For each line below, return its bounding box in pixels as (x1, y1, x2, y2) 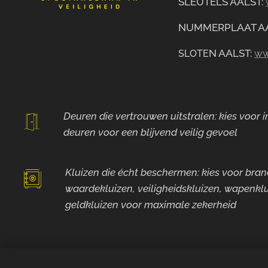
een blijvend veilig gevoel (121, 126, 237, 138)
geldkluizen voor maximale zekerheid (65, 199, 236, 211)
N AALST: (209, 47, 252, 59)
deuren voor (63, 126, 121, 138)
